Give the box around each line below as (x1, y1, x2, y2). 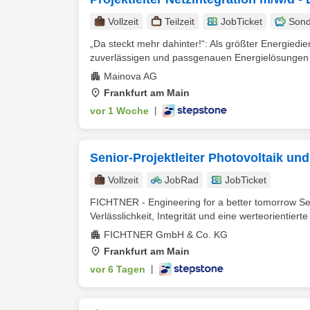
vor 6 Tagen (90, 264, 145, 275)
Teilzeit (165, 16, 194, 27)
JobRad (165, 174, 199, 185)
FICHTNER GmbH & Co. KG (104, 229, 228, 240)
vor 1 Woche (90, 105, 149, 116)
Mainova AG (104, 71, 157, 82)
